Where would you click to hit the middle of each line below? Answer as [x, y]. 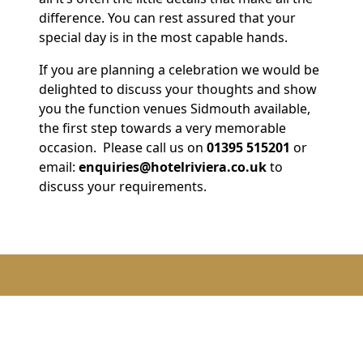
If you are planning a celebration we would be [179, 69]
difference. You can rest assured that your [167, 17]
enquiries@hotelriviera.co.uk [173, 167]
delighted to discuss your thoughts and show [178, 89]
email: [59, 167]
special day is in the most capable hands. [163, 37]
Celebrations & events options [181, 320]
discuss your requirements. [124, 186]
